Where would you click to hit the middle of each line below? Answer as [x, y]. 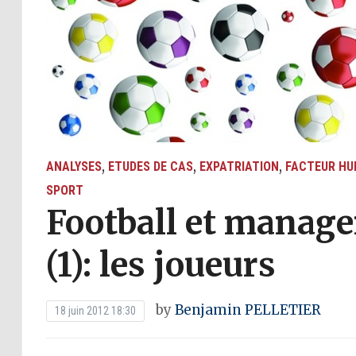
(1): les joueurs [161, 265]
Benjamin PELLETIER [248, 310]
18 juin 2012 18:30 [95, 311]
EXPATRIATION [239, 166]
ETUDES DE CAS [150, 166]
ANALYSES [74, 166]
